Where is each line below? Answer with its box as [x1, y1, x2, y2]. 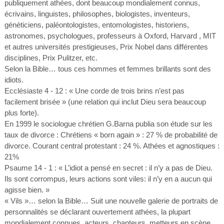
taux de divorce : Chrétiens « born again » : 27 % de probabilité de [4, 130, 217, 139]
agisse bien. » [4, 185, 49, 194]
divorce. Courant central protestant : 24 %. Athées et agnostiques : [4, 141, 219, 150]
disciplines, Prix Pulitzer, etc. [4, 53, 97, 62]
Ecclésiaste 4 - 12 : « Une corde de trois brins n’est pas [4, 86, 184, 95]
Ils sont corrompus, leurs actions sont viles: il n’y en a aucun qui [4, 174, 212, 183]
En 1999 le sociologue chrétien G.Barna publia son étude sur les [4, 119, 212, 128]
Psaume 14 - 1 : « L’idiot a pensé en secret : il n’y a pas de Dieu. [4, 163, 212, 172]
